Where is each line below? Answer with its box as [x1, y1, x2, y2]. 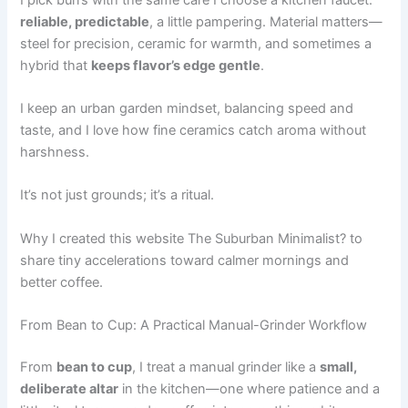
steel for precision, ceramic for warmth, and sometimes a [20, 35, 372, 52]
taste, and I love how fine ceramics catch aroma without [20, 121, 367, 138]
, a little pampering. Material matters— [149, 13, 383, 30]
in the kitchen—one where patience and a [118, 380, 381, 397]
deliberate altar [20, 380, 119, 397]
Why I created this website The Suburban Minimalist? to [20, 229, 363, 247]
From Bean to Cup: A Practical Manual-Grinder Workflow [20, 316, 368, 333]
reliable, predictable [20, 13, 150, 30]
